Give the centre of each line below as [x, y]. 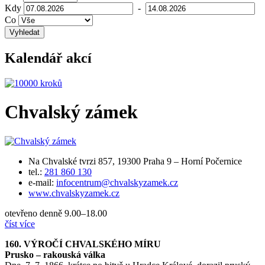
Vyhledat [25, 32]
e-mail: [42, 182]
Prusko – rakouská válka [55, 254]
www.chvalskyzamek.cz [74, 193]
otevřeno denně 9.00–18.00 [56, 213]
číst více [20, 224]
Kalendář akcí [48, 58]
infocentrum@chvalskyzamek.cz [117, 182]
